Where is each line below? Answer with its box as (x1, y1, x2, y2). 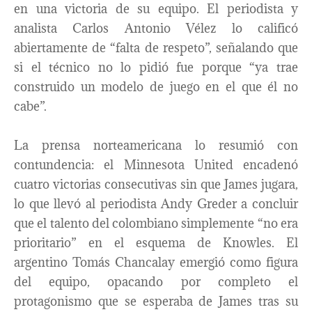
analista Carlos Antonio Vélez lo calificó (14, 20, 298, 37)
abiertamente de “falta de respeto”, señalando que (14, 40, 298, 56)
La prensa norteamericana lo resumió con (14, 137, 298, 154)
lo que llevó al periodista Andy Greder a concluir (14, 196, 298, 212)
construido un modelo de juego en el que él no (14, 79, 298, 95)
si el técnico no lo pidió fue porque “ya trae (14, 59, 298, 76)
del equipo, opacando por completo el (14, 274, 298, 290)
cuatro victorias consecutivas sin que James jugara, (14, 176, 298, 193)
